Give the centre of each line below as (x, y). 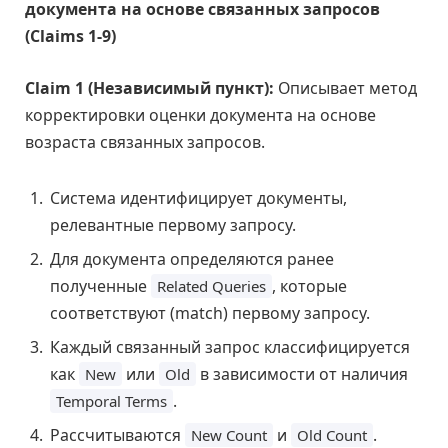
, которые (309, 285)
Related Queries (211, 285)
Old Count (332, 434)
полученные (100, 285)
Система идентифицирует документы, (198, 197)
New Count (229, 434)
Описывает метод (345, 87)
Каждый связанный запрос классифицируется (230, 346)
